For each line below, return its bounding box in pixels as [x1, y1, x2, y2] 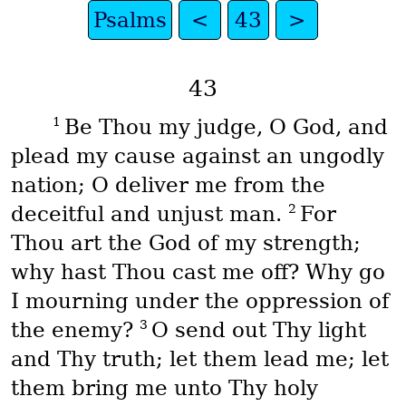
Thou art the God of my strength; [10, 231, 361, 256]
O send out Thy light [150, 318, 366, 343]
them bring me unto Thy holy [10, 376, 318, 401]
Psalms [93, 8, 168, 32]
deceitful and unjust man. [10, 202, 288, 227]
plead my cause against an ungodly [10, 144, 384, 169]
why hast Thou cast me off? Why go [10, 260, 385, 285]
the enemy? [10, 318, 140, 343]
